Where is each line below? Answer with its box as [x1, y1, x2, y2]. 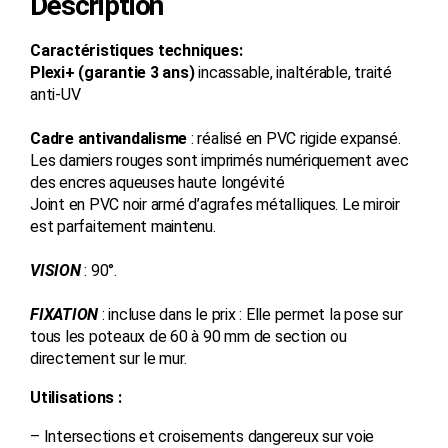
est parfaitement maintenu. [30, 216, 216, 236]
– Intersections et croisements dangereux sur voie [30, 426, 375, 446]
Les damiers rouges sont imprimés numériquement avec [30, 150, 409, 170]
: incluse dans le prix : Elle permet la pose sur [101, 304, 403, 324]
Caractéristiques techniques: [30, 40, 243, 60]
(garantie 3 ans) [78, 62, 195, 82]
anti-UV [30, 84, 81, 104]
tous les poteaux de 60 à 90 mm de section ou [30, 326, 347, 346]
